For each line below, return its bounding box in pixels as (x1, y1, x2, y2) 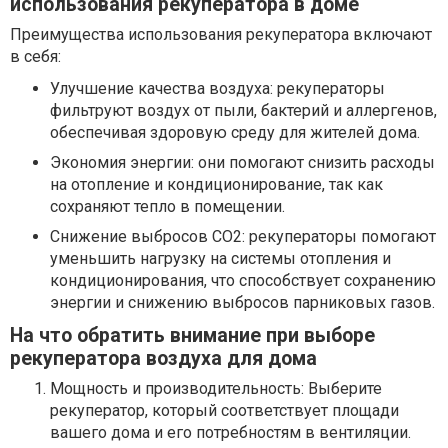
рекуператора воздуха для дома (10, 346, 317, 370)
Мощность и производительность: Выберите (50, 378, 382, 398)
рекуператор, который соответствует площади (50, 400, 399, 420)
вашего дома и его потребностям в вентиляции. (50, 422, 411, 442)
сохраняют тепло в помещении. (50, 196, 285, 216)
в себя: (10, 46, 61, 66)
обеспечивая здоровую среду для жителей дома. (50, 122, 420, 142)
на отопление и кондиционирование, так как (50, 174, 383, 194)
